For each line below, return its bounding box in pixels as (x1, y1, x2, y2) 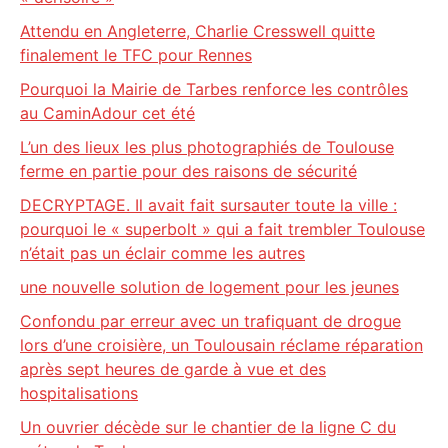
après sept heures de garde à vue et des (20, 359, 326, 379)
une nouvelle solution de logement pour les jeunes (20, 277, 399, 297)
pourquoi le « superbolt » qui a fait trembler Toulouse (20, 219, 425, 239)
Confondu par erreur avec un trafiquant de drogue (20, 311, 401, 331)
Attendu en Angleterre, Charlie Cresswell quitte (20, 21, 375, 41)
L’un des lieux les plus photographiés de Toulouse (20, 137, 394, 157)
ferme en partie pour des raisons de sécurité (20, 161, 357, 181)
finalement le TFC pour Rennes (20, 45, 252, 65)
